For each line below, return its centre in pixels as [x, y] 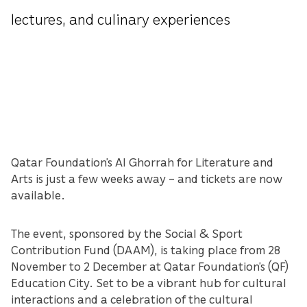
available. [38, 195]
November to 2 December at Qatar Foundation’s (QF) [150, 266]
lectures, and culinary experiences [121, 18]
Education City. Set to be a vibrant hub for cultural [149, 283]
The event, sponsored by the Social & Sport [127, 233]
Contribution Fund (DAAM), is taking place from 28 [146, 250]
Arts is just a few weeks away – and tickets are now [147, 179]
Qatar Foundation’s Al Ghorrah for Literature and [142, 162]
